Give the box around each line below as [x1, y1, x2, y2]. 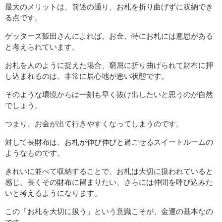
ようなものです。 [5, 149, 64, 158]
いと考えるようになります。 [5, 189, 102, 198]
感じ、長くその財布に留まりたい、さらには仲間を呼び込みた [5, 178, 213, 187]
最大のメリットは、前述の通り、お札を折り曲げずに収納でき [5, 2, 213, 11]
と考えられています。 [5, 43, 79, 52]
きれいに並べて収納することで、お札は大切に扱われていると [5, 167, 213, 176]
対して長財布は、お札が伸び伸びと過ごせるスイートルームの [5, 138, 213, 147]
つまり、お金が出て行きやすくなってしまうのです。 [5, 119, 183, 128]
